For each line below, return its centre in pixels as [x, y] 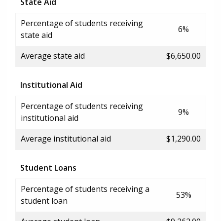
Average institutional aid [66, 138]
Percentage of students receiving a [85, 189]
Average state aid [53, 55]
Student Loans [48, 167]
